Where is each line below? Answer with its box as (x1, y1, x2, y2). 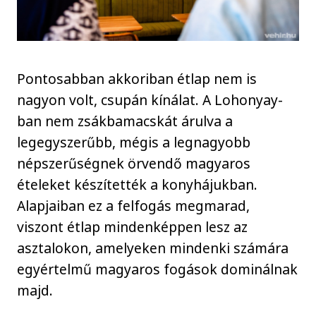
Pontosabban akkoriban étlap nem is (17, 68, 257, 88)
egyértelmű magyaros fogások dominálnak (17, 259, 298, 279)
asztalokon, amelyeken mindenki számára (17, 238, 289, 257)
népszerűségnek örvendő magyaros (17, 153, 251, 173)
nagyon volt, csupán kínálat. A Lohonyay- (17, 90, 284, 109)
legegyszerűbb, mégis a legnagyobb (17, 132, 251, 152)
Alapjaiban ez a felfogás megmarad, (17, 195, 250, 215)
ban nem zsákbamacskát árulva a (17, 111, 233, 130)
